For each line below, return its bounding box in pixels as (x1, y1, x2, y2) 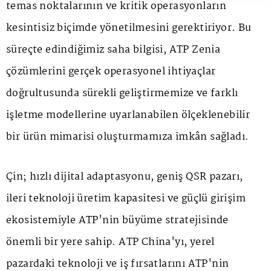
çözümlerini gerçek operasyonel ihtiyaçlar (6, 64, 216, 80)
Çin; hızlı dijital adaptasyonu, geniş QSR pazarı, (6, 169, 243, 186)
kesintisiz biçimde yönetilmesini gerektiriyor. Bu (6, 20, 252, 37)
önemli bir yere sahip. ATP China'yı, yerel (6, 234, 215, 251)
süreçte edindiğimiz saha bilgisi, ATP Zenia (6, 42, 221, 59)
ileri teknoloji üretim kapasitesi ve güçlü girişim (6, 191, 246, 207)
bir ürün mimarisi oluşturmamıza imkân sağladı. (6, 129, 249, 146)
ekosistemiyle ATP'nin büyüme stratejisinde (6, 212, 229, 229)
